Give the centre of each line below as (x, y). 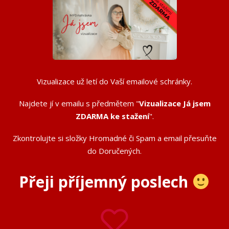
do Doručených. (114, 151)
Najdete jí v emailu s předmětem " (79, 104)
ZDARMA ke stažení (112, 116)
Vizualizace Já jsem (175, 104)
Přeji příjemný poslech (105, 182)
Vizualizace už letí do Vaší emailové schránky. (114, 82)
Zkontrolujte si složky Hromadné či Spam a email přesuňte (114, 138)
